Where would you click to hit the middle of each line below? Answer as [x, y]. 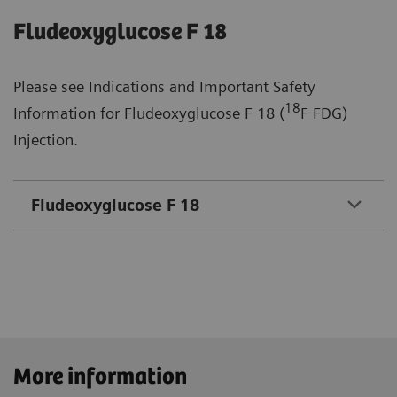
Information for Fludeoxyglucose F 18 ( [149, 113]
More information [100, 377]
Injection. [46, 139]
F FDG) [324, 113]
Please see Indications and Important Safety [164, 86]
